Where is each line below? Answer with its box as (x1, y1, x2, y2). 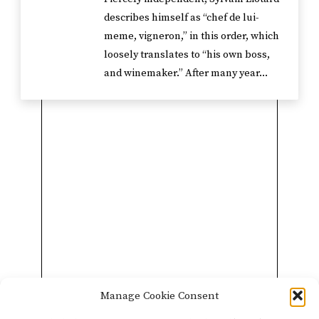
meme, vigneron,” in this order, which (104, 29, 280, 43)
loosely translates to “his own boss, (104, 48, 271, 61)
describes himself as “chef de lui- (104, 11, 260, 24)
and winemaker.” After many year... (104, 66, 268, 80)
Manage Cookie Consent (100, 288, 219, 303)
